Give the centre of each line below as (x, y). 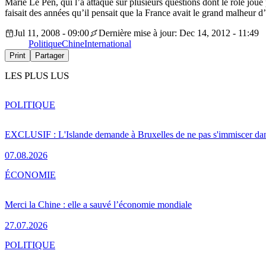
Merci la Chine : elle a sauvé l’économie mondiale (98, 204)
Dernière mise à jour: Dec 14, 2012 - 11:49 (179, 33)
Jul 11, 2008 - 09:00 (52, 33)
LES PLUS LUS (37, 76)
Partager (50, 56)
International (108, 44)
